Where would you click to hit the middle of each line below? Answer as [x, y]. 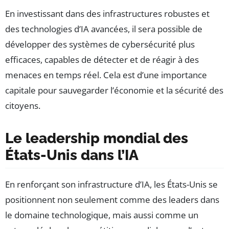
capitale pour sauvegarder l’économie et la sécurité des [114, 90]
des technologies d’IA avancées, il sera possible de [104, 29]
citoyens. [23, 105]
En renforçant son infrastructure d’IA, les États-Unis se [111, 184]
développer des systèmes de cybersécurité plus [100, 44]
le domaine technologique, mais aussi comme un [102, 215]
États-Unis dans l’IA [72, 155]
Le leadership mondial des [97, 138]
